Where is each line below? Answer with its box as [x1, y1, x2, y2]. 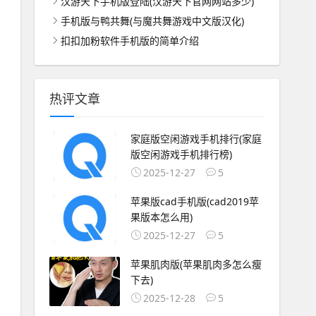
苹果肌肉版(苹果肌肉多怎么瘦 [130, 257, 262, 271]
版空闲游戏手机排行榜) [130, 147, 232, 161]
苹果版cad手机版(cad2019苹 [130, 194, 259, 208]
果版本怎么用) [130, 209, 193, 224]
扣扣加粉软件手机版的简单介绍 [60, 34, 199, 47]
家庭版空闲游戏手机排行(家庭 [130, 132, 262, 145]
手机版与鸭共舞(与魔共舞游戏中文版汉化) [60, 14, 244, 28]
